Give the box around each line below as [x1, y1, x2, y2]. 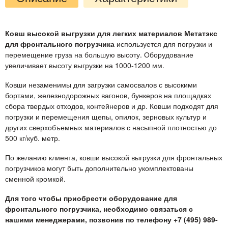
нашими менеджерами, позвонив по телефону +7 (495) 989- [5, 214, 218, 224]
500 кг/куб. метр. [5, 132, 60, 143]
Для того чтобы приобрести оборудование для [5, 192, 177, 203]
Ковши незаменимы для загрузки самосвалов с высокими [5, 79, 197, 90]
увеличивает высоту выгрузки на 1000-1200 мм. [5, 60, 164, 70]
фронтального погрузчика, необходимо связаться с [5, 203, 193, 214]
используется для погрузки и [115, 38, 212, 49]
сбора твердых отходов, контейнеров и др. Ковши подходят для [5, 100, 218, 111]
